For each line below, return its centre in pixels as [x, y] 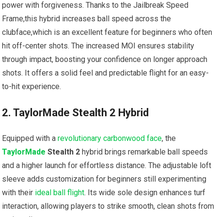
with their [19, 193]
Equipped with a [30, 139]
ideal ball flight [60, 193]
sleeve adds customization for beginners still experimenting [104, 179]
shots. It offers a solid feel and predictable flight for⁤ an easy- [106, 73]
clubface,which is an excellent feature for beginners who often [107, 32]
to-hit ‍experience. [32, 87]
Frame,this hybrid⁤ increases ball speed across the [87, 19]
